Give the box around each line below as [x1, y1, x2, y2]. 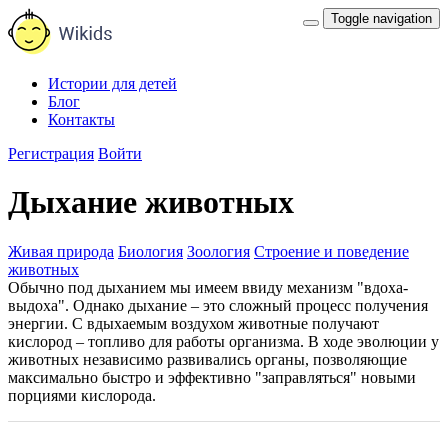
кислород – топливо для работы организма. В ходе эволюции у [8, 332, 439, 350]
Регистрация [8, 145, 94, 162]
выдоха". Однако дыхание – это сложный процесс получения [8, 296, 428, 314]
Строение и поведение [254, 242, 409, 260]
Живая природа [8, 242, 114, 260]
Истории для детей [48, 75, 177, 92]
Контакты [48, 111, 115, 128]
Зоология [187, 242, 250, 260]
